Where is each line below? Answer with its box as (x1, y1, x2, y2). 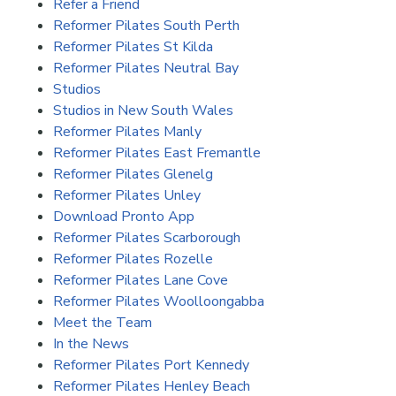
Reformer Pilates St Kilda (53, 37, 213, 57)
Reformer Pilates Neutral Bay (53, 58, 239, 79)
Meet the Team (53, 313, 152, 333)
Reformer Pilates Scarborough (53, 228, 240, 248)
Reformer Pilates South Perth (53, 16, 240, 36)
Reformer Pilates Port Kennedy (53, 355, 249, 376)
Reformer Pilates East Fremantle (53, 143, 261, 164)
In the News (53, 334, 129, 354)
